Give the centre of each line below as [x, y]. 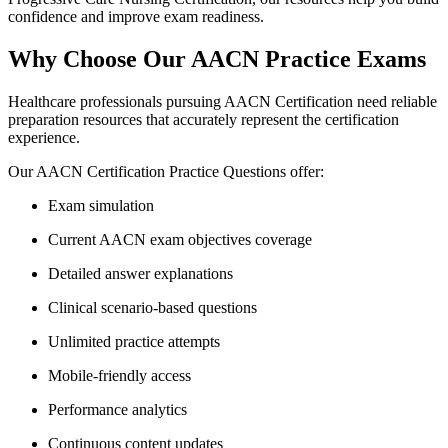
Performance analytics [117, 409]
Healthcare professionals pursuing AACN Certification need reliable [222, 101]
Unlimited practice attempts [134, 341]
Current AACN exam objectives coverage [180, 239]
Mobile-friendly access [119, 375]
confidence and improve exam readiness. [136, 16]
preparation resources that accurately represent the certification [203, 119]
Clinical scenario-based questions [152, 307]
